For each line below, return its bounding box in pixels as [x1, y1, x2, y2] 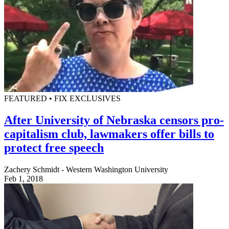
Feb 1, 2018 [4, 174, 43, 183]
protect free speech [4, 141, 104, 154]
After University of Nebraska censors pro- [4, 113, 224, 127]
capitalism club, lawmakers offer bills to [4, 127, 214, 141]
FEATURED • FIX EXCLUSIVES [4, 94, 121, 103]
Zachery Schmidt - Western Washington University [4, 165, 168, 174]
